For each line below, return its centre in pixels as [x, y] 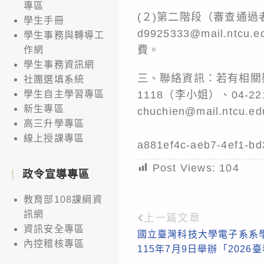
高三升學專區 [54, 123]
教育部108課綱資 [63, 199]
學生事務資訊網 [59, 64]
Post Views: [184, 168]
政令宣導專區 [56, 174]
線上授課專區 [54, 138]
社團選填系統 [54, 79]
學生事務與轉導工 [64, 35]
